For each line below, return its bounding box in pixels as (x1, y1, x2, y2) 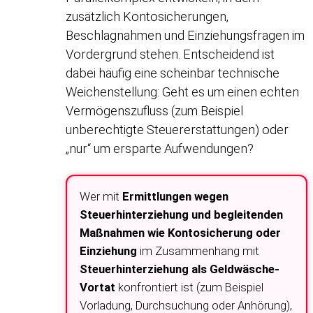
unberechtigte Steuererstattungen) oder (66, 122, 289, 137)
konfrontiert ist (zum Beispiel (115, 279, 264, 294)
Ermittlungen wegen (122, 189, 229, 203)
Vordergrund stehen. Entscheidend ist (66, 46, 275, 61)
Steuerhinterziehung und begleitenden (80, 207, 284, 221)
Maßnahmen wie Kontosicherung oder (80, 225, 282, 240)
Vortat (80, 279, 116, 294)
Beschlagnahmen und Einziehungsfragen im (66, 27, 305, 43)
